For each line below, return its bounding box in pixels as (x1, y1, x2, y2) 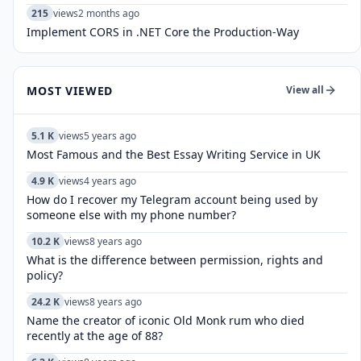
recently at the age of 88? (27, 328, 163, 343)
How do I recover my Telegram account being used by (27, 192, 317, 207)
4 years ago (84, 173, 136, 188)
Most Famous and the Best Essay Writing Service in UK (27, 147, 321, 162)
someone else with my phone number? (27, 207, 236, 222)
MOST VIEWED (27, 82, 114, 98)
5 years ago (84, 128, 136, 143)
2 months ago (78, 6, 139, 20)
